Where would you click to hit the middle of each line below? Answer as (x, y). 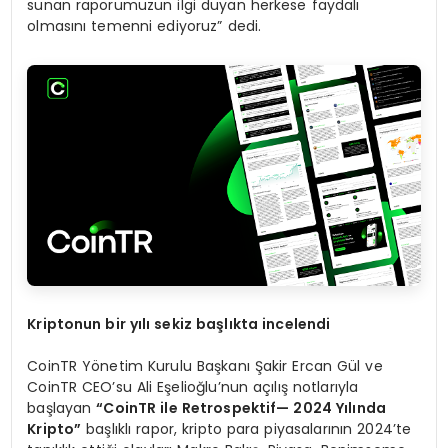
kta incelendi (281, 324)
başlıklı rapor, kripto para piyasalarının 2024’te (246, 429)
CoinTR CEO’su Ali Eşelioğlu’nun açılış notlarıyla (193, 387)
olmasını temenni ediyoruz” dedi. (144, 26)
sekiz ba (185, 324)
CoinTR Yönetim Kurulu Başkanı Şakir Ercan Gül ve (205, 366)
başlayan (62, 408)
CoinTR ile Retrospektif (190, 408)
